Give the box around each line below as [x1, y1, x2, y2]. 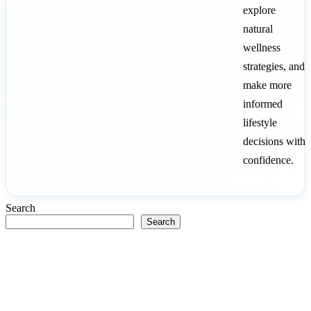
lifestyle [243, 117, 277, 129]
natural [243, 23, 273, 35]
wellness [243, 42, 280, 54]
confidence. [243, 154, 294, 167]
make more [243, 79, 292, 92]
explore [243, 4, 276, 17]
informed [243, 98, 283, 110]
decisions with [243, 135, 305, 148]
